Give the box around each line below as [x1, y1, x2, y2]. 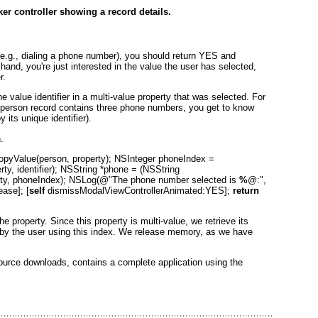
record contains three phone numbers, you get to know [28, 102, 254, 114]
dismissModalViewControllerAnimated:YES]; [45, 185, 233, 196]
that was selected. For [171, 92, 265, 103]
